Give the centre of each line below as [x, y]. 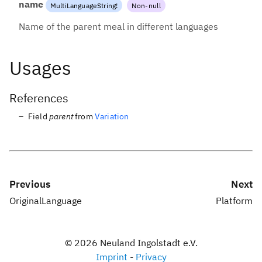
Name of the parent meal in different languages [118, 27]
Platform [234, 201]
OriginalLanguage [46, 201]
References [39, 98]
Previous [30, 185]
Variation [112, 117]
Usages [40, 68]
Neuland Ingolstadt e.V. [147, 243]
